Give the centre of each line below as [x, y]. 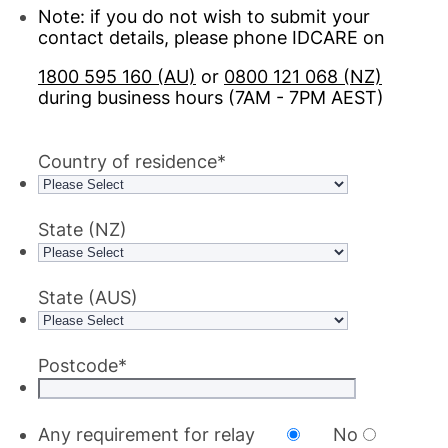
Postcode [78, 365]
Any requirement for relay [146, 434]
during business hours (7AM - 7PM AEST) [211, 97]
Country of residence [127, 161]
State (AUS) [88, 297]
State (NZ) [82, 229]
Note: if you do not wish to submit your [204, 16]
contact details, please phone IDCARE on [214, 37]
